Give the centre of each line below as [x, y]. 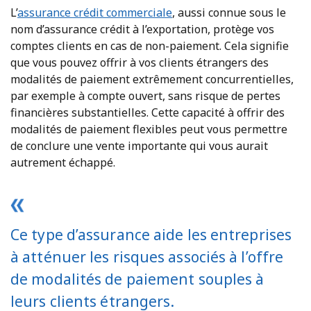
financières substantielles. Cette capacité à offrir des [148, 112]
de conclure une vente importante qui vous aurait [139, 145]
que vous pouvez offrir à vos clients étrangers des [140, 62]
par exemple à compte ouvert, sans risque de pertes [145, 95]
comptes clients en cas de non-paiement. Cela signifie [150, 45]
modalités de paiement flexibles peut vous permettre [149, 129]
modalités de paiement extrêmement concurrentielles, [152, 79]
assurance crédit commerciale [95, 12]
